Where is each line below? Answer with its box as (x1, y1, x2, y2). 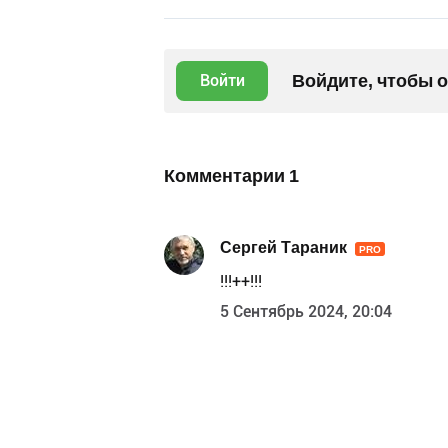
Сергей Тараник (220, 237, 347, 257)
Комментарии (164, 165, 289, 187)
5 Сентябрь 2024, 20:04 (220, 302, 392, 322)
